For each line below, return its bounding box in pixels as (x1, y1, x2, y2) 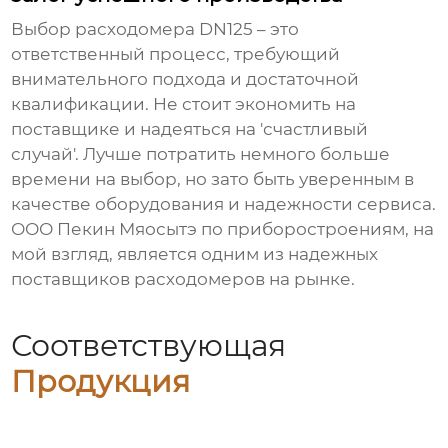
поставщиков (11, 269, 135, 290)
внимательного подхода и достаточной (11, 69, 360, 90)
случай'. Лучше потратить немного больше (11, 144, 391, 165)
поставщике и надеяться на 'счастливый (11, 119, 369, 140)
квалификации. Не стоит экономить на (11, 94, 357, 115)
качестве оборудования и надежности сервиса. (11, 194, 437, 215)
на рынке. (265, 269, 356, 290)
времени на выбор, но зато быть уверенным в (11, 169, 415, 190)
